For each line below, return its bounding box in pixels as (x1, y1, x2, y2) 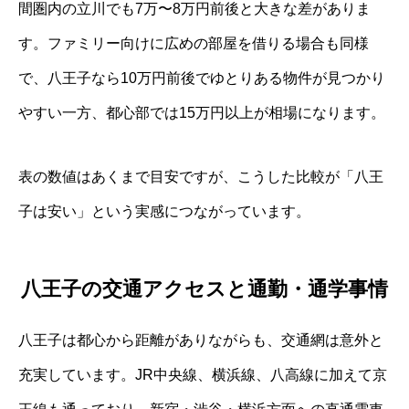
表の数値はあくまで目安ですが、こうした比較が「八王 (18, 169, 383, 185)
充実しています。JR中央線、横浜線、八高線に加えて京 (18, 366, 387, 383)
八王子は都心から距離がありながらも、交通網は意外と (18, 331, 383, 348)
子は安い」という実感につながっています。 (18, 204, 310, 220)
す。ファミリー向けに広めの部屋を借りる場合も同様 (18, 36, 369, 52)
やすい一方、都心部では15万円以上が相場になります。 (18, 105, 385, 121)
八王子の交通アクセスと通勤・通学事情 (21, 277, 388, 300)
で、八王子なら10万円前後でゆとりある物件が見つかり (18, 70, 385, 87)
